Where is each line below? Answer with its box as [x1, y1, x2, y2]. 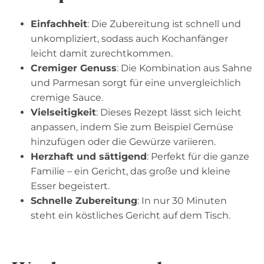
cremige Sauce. [31, 91, 103, 103]
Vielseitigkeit [31, 106, 96, 118]
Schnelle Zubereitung [31, 194, 137, 206]
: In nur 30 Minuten [137, 194, 227, 206]
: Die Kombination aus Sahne [117, 62, 252, 74]
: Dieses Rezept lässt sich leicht [96, 106, 242, 118]
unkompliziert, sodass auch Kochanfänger [31, 32, 228, 44]
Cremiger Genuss [31, 62, 117, 74]
